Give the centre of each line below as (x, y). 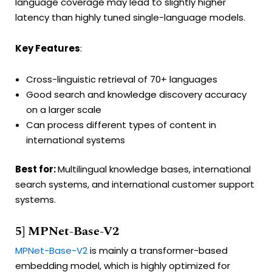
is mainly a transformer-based (158, 251)
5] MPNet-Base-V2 (67, 232)
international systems (76, 140)
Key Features (48, 49)
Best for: (36, 169)
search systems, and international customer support (135, 184)
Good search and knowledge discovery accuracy (136, 95)
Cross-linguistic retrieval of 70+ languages (122, 80)
